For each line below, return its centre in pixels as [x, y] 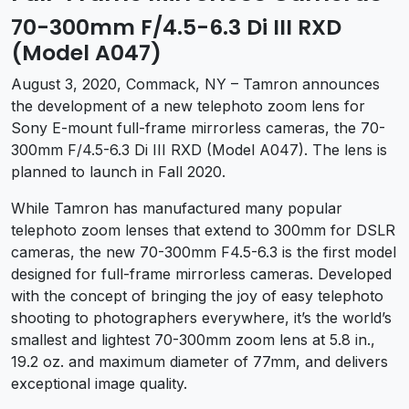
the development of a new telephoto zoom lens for [188, 105]
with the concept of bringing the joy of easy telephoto [197, 295]
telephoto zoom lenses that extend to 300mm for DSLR [203, 230]
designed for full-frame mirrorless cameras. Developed [201, 273]
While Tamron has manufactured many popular [177, 208]
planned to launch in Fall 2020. [118, 171]
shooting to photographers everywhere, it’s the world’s [201, 317]
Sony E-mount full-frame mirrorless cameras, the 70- [198, 127]
